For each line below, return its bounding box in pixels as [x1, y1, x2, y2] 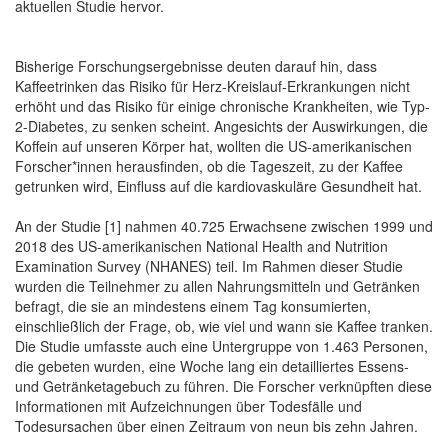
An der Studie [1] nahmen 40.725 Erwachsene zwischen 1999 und [15, 215, 433, 236]
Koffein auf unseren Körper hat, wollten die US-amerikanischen [15, 135, 412, 156]
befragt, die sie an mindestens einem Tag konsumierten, [15, 295, 371, 316]
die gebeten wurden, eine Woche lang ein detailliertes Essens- [15, 355, 409, 376]
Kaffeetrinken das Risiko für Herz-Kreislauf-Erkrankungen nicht [15, 75, 410, 96]
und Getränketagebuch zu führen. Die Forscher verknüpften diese [15, 375, 432, 396]
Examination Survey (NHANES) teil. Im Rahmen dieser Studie [15, 255, 403, 276]
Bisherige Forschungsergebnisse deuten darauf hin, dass [15, 55, 377, 76]
